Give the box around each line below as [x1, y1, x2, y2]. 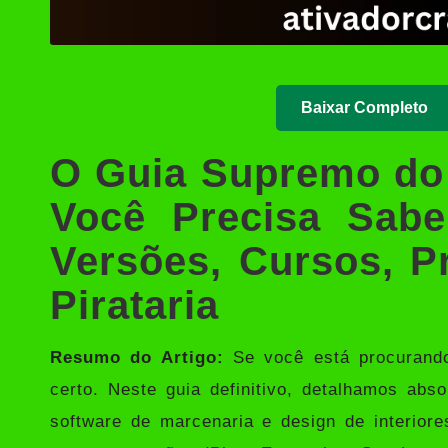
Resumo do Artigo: [50, 347, 234, 367]
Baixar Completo [301, 98, 429, 116]
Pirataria [50, 282, 219, 327]
